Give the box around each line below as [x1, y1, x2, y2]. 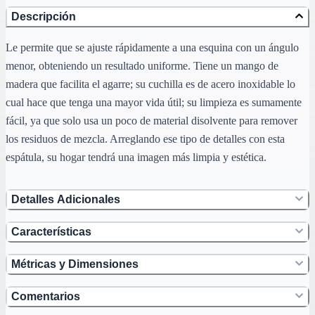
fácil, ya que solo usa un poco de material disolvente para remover [6, 115, 297, 127]
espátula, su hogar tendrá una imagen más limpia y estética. [6, 151, 266, 164]
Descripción [11, 11, 76, 23]
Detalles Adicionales [11, 193, 120, 206]
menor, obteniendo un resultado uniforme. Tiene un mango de [6, 60, 278, 72]
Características [11, 226, 91, 238]
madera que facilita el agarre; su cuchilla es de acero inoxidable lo [6, 78, 295, 91]
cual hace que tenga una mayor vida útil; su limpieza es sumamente [6, 96, 302, 109]
